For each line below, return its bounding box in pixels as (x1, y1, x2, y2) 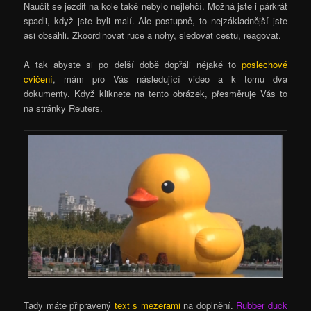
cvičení (24, 72, 53, 85)
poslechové (241, 57, 287, 71)
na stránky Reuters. (24, 101, 103, 115)
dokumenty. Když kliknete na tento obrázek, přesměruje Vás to (24, 86, 287, 100)
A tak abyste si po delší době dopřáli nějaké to (24, 57, 242, 71)
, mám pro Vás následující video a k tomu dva (53, 72, 287, 85)
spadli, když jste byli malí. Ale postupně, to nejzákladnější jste (24, 13, 287, 27)
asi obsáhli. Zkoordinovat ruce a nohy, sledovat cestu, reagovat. (24, 28, 282, 42)
